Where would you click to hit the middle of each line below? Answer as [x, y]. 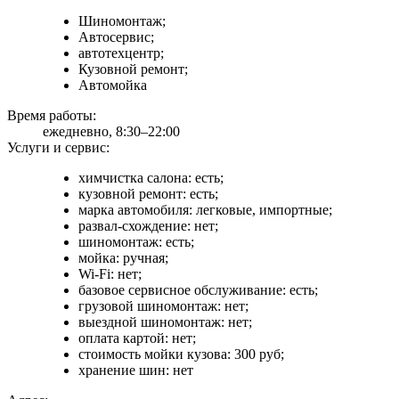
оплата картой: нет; [137, 338]
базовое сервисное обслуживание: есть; [198, 289]
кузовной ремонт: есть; [148, 193]
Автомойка [113, 85]
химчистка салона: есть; [151, 177]
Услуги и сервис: [58, 147]
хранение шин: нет [136, 370]
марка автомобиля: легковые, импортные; [205, 209]
